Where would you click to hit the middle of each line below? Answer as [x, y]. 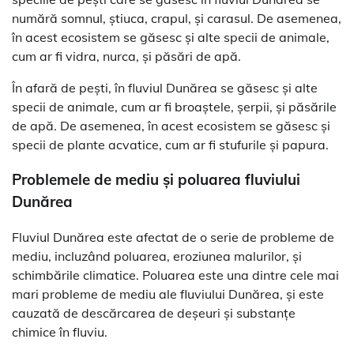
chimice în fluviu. [60, 332]
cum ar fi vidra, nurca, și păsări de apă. [126, 56]
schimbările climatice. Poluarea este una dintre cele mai [175, 275]
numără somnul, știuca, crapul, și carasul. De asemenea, [177, 18]
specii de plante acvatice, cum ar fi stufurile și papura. [170, 144]
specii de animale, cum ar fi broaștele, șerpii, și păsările [174, 106]
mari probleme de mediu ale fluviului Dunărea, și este [168, 294]
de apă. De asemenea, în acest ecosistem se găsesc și [171, 125]
